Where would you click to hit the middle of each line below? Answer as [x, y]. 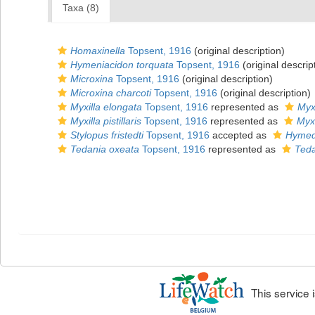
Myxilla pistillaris [106, 121]
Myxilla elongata [106, 107]
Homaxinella [98, 51]
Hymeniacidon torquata [122, 65]
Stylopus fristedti [107, 135]
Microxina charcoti [111, 93]
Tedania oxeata [105, 149]
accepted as [239, 135]
